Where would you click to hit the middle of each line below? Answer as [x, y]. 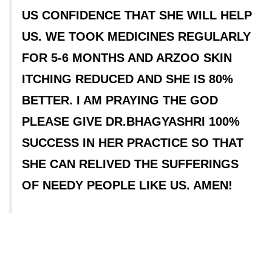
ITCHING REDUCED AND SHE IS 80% [127, 79]
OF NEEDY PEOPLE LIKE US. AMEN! [127, 185]
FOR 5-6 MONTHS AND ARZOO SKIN [127, 58]
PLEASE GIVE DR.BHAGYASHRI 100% [131, 121]
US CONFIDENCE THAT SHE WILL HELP [137, 15]
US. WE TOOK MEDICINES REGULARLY [136, 36]
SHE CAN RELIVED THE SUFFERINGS [130, 164]
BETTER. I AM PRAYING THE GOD [120, 100]
